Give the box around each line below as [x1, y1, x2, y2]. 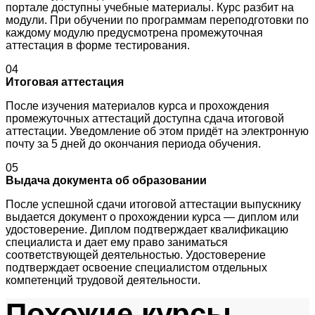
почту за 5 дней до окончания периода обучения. [6, 137, 261, 150]
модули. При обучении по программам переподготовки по [6, 13, 309, 26]
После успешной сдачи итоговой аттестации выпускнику [6, 198, 301, 210]
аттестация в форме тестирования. [6, 39, 190, 51]
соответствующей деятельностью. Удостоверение [6, 248, 266, 261]
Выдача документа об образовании [6, 174, 207, 186]
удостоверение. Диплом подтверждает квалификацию [6, 223, 288, 236]
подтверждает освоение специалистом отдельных [6, 261, 267, 274]
